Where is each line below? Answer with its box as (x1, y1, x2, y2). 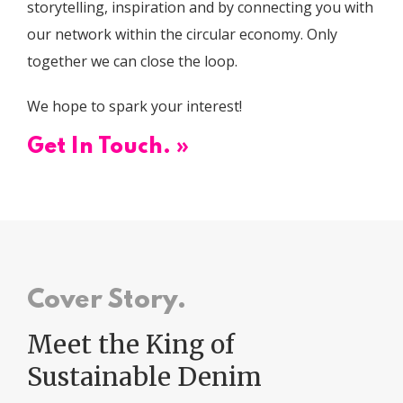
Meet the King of (27, 327, 235, 361)
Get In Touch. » (27, 135, 189, 158)
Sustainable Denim (27, 360, 262, 393)
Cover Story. (27, 287, 186, 314)
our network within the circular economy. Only (27, 23, 337, 44)
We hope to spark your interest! (27, 95, 242, 116)
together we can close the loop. (27, 50, 237, 71)
